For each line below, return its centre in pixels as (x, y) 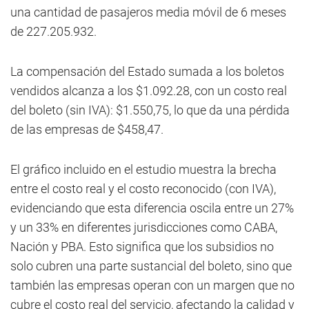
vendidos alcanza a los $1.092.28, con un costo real (149, 91)
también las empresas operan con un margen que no (152, 285)
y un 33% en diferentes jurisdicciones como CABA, (144, 227)
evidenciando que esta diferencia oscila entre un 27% (152, 208)
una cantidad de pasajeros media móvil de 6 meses (148, 12)
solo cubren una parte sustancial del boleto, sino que (151, 266)
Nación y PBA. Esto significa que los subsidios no (142, 247)
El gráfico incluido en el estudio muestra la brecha (143, 169)
